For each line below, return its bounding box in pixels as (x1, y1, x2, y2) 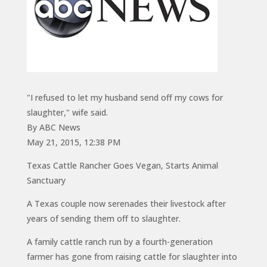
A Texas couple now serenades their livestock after (26, 197, 226, 209)
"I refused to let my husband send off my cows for (26, 91, 223, 103)
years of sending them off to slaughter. (26, 212, 181, 224)
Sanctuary (26, 174, 66, 186)
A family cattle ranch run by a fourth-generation (26, 235, 213, 247)
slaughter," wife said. (26, 106, 108, 118)
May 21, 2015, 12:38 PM (26, 136, 120, 148)
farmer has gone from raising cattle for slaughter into (26, 250, 237, 262)
